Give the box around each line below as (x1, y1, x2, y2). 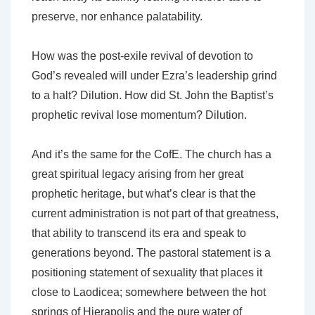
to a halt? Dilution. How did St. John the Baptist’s (32, 89, 274, 102)
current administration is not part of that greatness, (32, 207, 278, 220)
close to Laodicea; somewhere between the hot (32, 286, 266, 299)
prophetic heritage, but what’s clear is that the (32, 188, 256, 200)
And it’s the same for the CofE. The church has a (32, 148, 271, 161)
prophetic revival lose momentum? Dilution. (32, 109, 247, 122)
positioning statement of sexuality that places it (32, 266, 262, 279)
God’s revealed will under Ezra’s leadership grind (32, 70, 277, 82)
